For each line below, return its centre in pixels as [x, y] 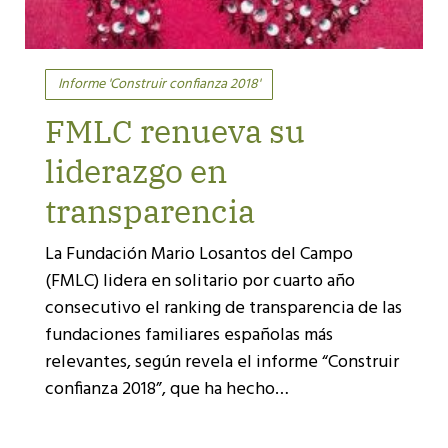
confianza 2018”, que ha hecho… [166, 389]
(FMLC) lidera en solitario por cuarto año [199, 281]
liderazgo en [135, 170]
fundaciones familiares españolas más [188, 335]
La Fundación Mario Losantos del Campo [198, 254]
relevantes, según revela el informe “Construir [221, 362]
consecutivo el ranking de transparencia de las [223, 308]
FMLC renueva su [174, 130]
